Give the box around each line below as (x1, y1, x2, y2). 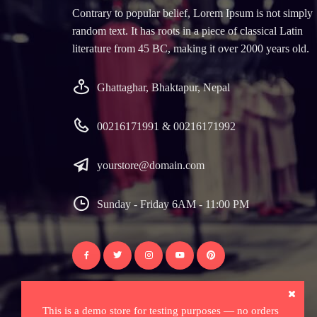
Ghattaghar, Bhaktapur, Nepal (97, 81, 230, 93)
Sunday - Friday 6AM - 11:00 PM (97, 197, 249, 210)
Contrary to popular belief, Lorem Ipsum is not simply (72, 6, 313, 19)
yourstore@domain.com (97, 158, 204, 171)
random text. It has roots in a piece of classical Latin (72, 24, 303, 37)
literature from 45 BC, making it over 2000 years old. (72, 42, 309, 54)
